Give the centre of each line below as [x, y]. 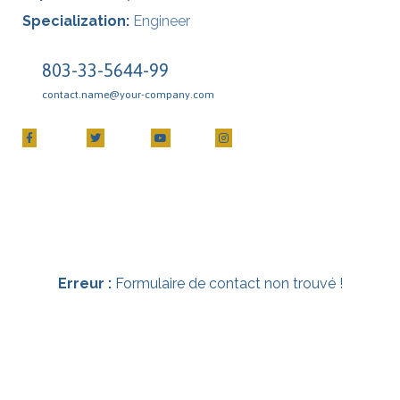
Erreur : [84, 283]
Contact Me [193, 233]
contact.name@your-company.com [128, 95]
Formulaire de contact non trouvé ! [227, 283]
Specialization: [76, 21]
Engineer [162, 21]
